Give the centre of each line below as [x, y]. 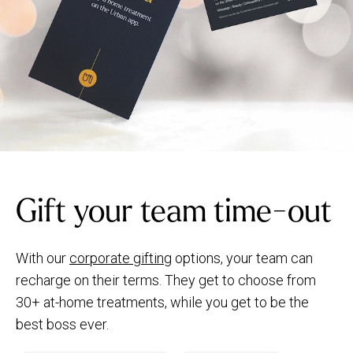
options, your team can [242, 258]
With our [43, 258]
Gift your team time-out [174, 211]
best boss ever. [62, 324]
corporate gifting [121, 258]
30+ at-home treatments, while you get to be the [162, 302]
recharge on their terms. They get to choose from [166, 280]
